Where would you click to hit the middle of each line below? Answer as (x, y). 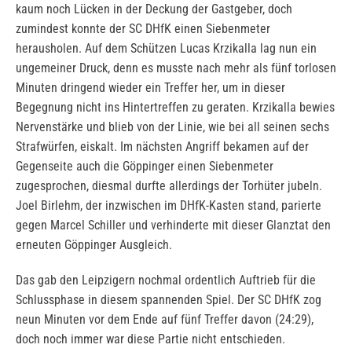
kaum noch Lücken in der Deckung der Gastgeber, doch (154, 9)
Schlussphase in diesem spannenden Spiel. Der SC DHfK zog (169, 300)
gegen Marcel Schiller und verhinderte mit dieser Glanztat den (173, 225)
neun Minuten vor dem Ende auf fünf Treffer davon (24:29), (165, 320)
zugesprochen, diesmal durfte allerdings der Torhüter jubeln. (169, 186)
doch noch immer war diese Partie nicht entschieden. (150, 339)
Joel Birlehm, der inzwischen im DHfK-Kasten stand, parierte (169, 206)
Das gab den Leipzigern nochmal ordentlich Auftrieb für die (166, 280)
